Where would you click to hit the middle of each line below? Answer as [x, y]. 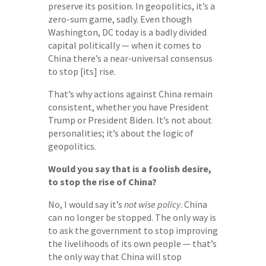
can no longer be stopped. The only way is [132, 217]
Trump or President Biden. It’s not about [130, 120]
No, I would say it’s [86, 204]
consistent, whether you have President [128, 107]
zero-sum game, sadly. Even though [120, 19]
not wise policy [152, 204]
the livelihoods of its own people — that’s [132, 243]
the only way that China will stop [115, 256]
